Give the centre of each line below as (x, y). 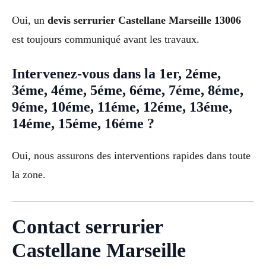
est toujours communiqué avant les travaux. (106, 39)
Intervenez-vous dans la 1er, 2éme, (116, 74)
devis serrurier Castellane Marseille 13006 (144, 20)
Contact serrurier (87, 227)
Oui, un (30, 20)
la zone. (29, 175)
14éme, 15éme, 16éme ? (83, 124)
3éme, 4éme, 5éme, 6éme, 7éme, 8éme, (128, 91)
